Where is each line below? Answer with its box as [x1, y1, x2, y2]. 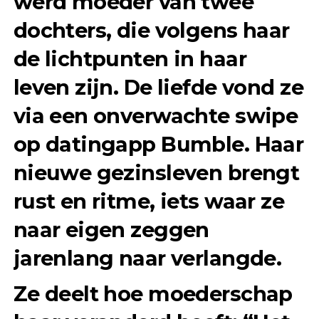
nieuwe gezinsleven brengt [13, 160, 300, 185]
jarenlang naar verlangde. [13, 246, 282, 271]
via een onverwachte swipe [13, 103, 298, 128]
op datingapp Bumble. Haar [13, 132, 304, 157]
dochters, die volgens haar [13, 18, 290, 43]
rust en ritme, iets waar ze [13, 189, 285, 214]
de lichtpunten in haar [13, 46, 246, 71]
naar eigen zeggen [13, 217, 209, 242]
